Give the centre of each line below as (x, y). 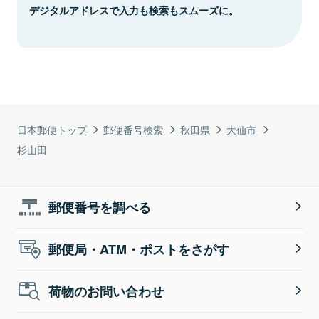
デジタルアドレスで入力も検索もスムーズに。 (134, 10)
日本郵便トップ (52, 129)
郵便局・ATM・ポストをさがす (139, 249)
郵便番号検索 (134, 129)
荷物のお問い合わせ (106, 291)
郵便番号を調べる (100, 207)
